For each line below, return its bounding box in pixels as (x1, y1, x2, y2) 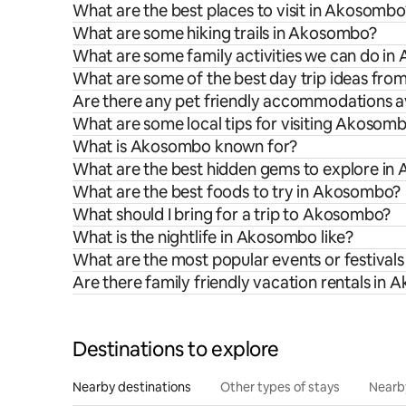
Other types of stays (220, 378, 340, 395)
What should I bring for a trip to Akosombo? (72, 203, 391, 225)
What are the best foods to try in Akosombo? (72, 180, 401, 202)
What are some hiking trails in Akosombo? (72, 22, 377, 43)
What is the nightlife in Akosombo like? (72, 226, 353, 247)
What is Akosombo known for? (72, 135, 298, 157)
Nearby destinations (72, 378, 191, 395)
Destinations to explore (72, 335, 279, 362)
